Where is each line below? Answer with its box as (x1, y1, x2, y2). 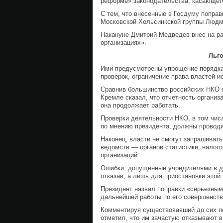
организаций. (101, 151, 139, 159)
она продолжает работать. (101, 102, 180, 109)
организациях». (101, 39, 146, 46)
